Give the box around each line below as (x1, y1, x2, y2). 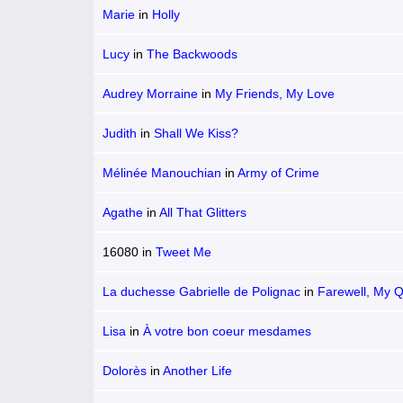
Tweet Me (156, 245, 211, 259)
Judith (103, 126, 137, 140)
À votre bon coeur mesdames (143, 324, 311, 338)
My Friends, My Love (215, 86, 335, 101)
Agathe (103, 205, 143, 219)
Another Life (163, 363, 232, 378)
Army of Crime (237, 166, 319, 180)
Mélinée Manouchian (103, 166, 221, 180)
